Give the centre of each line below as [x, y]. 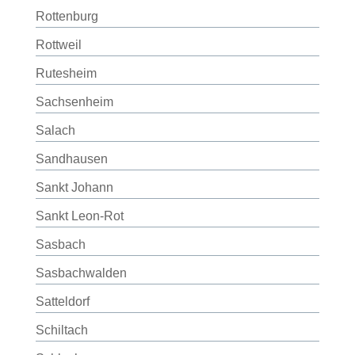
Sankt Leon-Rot [79, 216]
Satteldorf [62, 302]
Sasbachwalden [81, 273]
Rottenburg [67, 16]
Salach [55, 130]
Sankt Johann [74, 187]
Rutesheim [66, 73]
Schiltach [61, 330]
